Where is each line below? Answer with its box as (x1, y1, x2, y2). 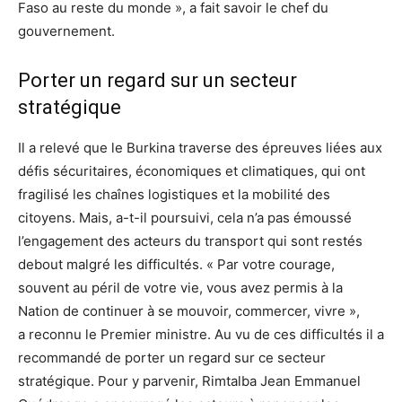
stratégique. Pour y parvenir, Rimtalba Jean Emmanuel (18, 371, 361, 389)
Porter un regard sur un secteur (18, 68, 297, 92)
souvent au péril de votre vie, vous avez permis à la (18, 278, 343, 296)
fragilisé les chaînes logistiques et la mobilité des (18, 185, 330, 203)
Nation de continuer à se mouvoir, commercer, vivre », (18, 301, 360, 319)
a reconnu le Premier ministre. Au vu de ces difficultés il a (18, 325, 384, 343)
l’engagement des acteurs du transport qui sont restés (18, 232, 363, 249)
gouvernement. (18, 22, 115, 39)
